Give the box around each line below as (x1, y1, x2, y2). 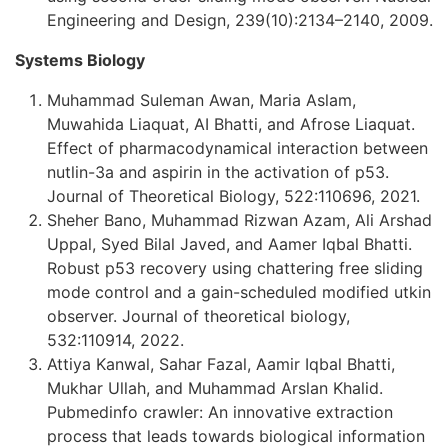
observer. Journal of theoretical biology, (47, 305, 350, 326)
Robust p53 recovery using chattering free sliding (47, 257, 423, 278)
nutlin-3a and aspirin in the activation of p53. (47, 161, 389, 182)
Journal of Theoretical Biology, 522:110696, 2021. (47, 185, 420, 206)
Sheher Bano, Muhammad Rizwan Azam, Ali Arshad (47, 209, 432, 230)
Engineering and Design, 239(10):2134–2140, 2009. (47, 9, 433, 30)
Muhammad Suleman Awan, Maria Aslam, (47, 89, 356, 110)
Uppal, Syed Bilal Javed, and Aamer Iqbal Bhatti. (47, 233, 412, 254)
